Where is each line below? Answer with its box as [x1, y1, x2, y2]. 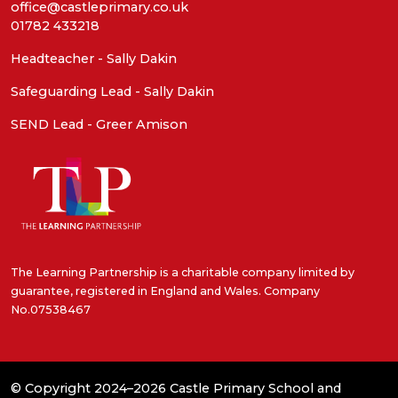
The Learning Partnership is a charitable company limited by [11, 266, 354, 280]
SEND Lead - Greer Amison [11, 115, 187, 132]
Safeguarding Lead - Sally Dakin [11, 83, 214, 99]
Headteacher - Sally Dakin [11, 50, 177, 67]
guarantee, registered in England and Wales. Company [11, 284, 320, 298]
